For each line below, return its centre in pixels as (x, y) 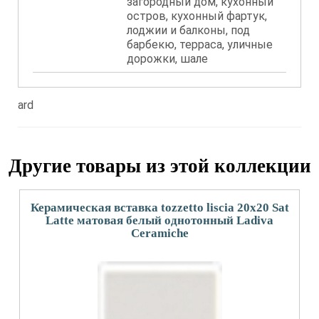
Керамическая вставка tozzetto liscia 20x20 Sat (159, 208)
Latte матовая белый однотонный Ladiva (159, 220)
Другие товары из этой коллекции (159, 166)
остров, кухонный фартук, (197, 16)
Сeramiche (159, 233)
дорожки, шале (167, 59)
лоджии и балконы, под (188, 30)
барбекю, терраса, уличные (200, 45)
